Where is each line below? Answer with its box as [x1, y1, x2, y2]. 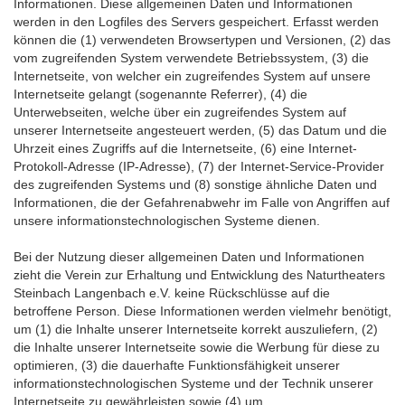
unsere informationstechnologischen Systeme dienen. [14, 213, 320, 228]
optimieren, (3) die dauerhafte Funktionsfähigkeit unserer [14, 358, 340, 372]
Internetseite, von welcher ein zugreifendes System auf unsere [14, 69, 371, 83]
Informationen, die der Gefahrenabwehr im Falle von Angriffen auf [14, 195, 390, 210]
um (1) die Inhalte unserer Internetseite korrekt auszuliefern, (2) [14, 322, 378, 336]
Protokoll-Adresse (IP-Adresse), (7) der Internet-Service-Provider [14, 159, 384, 174]
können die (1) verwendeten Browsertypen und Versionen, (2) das [14, 33, 391, 47]
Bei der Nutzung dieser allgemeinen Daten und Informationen [14, 250, 364, 264]
